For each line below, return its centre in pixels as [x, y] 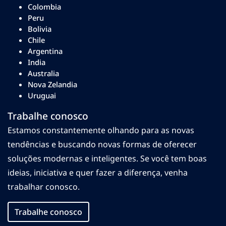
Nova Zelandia [52, 84]
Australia [43, 73]
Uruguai [42, 95]
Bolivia [40, 29]
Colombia [44, 6]
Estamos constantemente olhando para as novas [101, 130]
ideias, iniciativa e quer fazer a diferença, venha [98, 172]
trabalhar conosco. [44, 186]
